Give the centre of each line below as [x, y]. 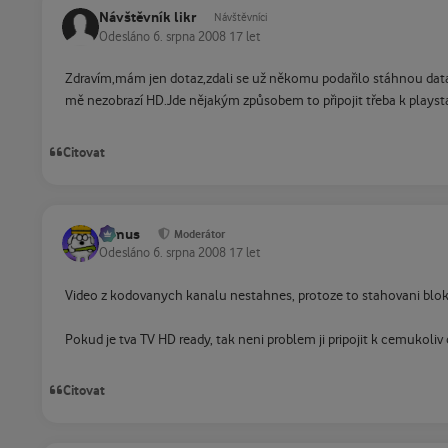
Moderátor [200, 235]
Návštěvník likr [147, 18]
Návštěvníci [240, 18]
